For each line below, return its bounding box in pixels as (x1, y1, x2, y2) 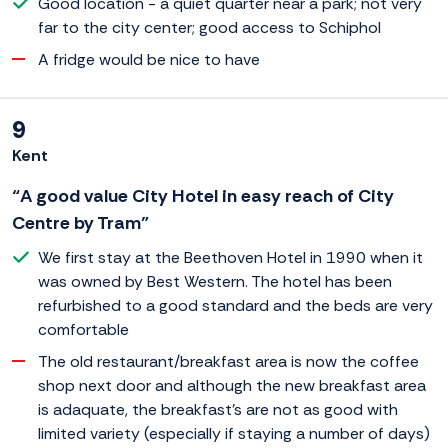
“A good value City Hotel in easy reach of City (12, 184, 394, 209)
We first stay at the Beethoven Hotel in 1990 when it (38, 247, 423, 269)
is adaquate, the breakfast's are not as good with (38, 399, 398, 421)
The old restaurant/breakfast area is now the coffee (38, 351, 419, 373)
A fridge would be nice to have (38, 49, 260, 71)
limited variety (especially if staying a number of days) (38, 423, 430, 445)
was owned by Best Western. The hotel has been (38, 271, 392, 293)
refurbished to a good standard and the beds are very (38, 295, 433, 317)
